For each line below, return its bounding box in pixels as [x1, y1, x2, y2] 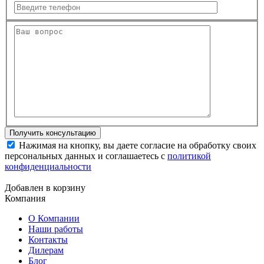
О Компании [28, 213, 80, 223]
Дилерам [28, 245, 64, 255]
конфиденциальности [5, 161, 91, 171]
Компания [5, 193, 45, 203]
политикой [167, 150, 211, 161]
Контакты [28, 234, 68, 245]
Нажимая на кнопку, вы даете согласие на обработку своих [16, 140, 256, 150]
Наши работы [28, 223, 83, 234]
